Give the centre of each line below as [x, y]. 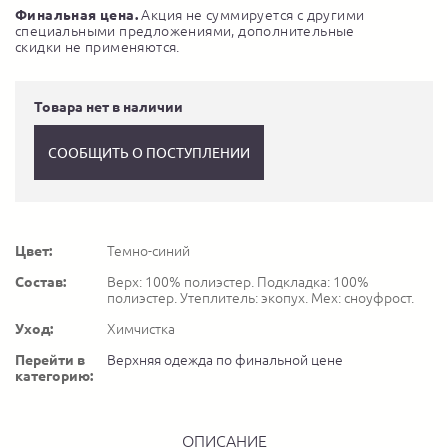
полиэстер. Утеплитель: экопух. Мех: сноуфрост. [260, 298]
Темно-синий [148, 251]
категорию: [54, 376]
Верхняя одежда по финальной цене [225, 360]
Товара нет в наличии [108, 107]
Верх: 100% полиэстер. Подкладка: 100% [238, 282]
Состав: [40, 282]
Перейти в [50, 360]
